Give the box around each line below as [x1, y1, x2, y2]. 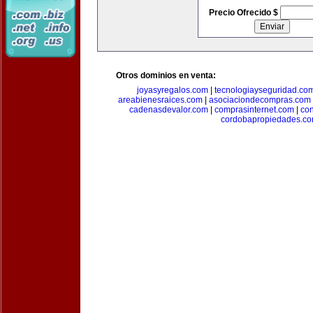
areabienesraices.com [117, 95, 203, 105]
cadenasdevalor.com [129, 105, 208, 115]
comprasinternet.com [214, 105, 294, 115]
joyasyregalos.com [137, 85, 208, 95]
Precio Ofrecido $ [208, 8, 280, 17]
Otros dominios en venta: [116, 71, 216, 80]
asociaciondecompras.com [208, 95, 311, 105]
